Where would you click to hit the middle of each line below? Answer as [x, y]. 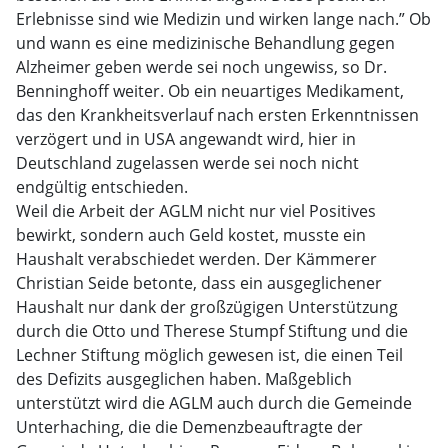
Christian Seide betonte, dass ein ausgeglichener [199, 283]
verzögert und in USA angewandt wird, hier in [186, 139]
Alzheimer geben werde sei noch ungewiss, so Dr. [201, 67]
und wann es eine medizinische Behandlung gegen [205, 43]
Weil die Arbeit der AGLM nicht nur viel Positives [196, 211]
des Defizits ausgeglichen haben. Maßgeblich [184, 379]
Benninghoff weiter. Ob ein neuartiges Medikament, [210, 91]
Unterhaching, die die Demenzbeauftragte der [189, 427]
